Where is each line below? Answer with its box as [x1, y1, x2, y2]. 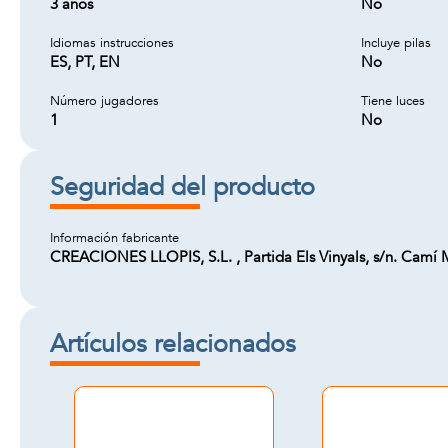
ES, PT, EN [50, 52, 120, 72]
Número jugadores [50, 92, 159, 110]
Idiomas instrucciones [50, 34, 174, 52]
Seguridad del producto [50, 170, 315, 204]
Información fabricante [50, 229, 179, 247]
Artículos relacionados [50, 327, 296, 361]
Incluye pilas [361, 34, 431, 52]
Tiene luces [361, 92, 425, 110]
